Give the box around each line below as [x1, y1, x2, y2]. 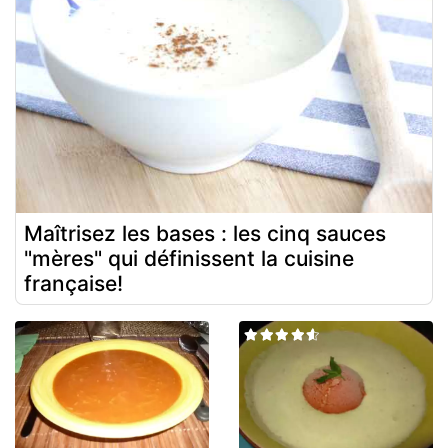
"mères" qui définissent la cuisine [24, 245, 354, 271]
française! [24, 270, 123, 296]
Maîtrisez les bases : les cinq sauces [24, 220, 386, 246]
